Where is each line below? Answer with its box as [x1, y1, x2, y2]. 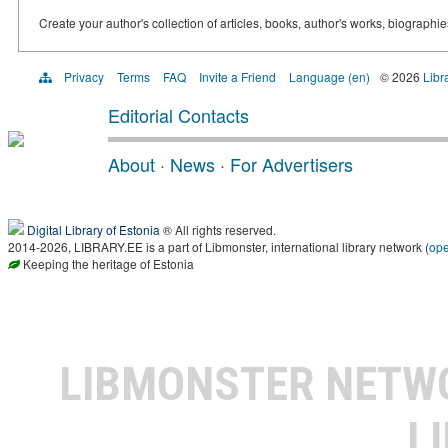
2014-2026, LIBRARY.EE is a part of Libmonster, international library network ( [8, 238, 429, 256]
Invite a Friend [199, 68, 276, 86]
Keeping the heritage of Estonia [20, 255, 194, 273]
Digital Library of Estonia [27, 221, 160, 239]
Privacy [64, 68, 104, 86]
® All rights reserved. [160, 221, 276, 239]
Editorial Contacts [108, 102, 249, 129]
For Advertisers [230, 151, 353, 178]
